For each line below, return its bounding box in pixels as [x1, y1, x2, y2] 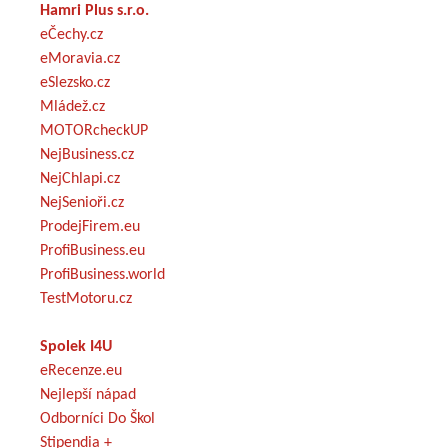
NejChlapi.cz [40, 170, 120, 187]
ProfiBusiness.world [40, 266, 165, 283]
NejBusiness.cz [40, 146, 134, 163]
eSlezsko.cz [40, 74, 110, 91]
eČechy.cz [40, 26, 103, 43]
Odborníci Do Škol [40, 410, 155, 427]
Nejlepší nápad [40, 386, 136, 403]
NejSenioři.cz [40, 194, 124, 211]
